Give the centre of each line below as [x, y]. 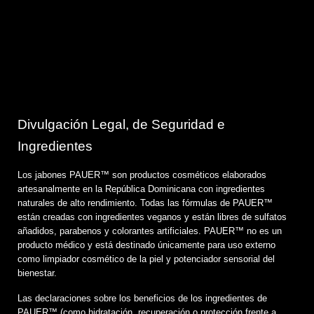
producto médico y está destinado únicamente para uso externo [146, 245]
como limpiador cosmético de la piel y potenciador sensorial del [146, 259]
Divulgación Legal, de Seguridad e [121, 124]
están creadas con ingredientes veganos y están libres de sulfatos [152, 217]
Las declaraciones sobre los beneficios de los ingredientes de [142, 298]
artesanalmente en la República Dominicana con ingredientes [141, 189]
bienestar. [37, 273]
